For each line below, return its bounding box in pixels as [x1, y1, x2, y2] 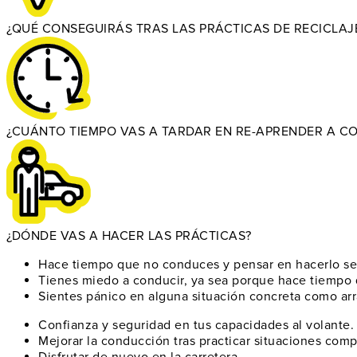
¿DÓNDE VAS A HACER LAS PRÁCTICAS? [6, 228, 252, 245]
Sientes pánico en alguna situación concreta [38, 288, 301, 305]
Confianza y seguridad [38, 317, 171, 334]
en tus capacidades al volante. [171, 317, 354, 334]
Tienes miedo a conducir [38, 273, 184, 289]
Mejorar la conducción [38, 333, 171, 350]
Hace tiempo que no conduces [38, 257, 220, 273]
